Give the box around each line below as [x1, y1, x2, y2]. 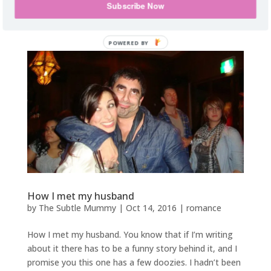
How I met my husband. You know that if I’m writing [27, 229, 233, 241]
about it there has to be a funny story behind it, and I [27, 243, 237, 255]
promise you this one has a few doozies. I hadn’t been [27, 256, 241, 269]
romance [186, 202, 221, 214]
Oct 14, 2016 [125, 202, 177, 214]
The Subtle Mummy [38, 202, 116, 214]
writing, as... [27, 13, 74, 25]
